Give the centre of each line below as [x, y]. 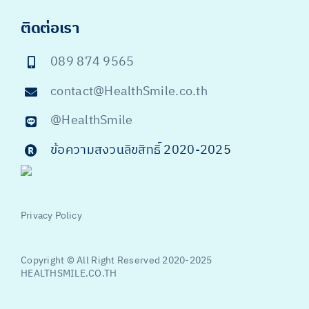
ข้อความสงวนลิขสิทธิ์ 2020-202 [137, 150]
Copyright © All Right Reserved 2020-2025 [116, 261]
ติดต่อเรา [50, 29]
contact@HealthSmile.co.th [129, 91]
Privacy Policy [51, 215]
